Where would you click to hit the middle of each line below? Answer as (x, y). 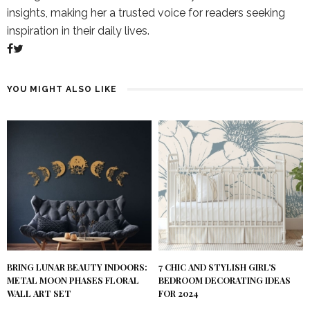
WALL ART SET (39, 294)
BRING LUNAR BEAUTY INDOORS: (77, 267)
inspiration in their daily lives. (78, 31)
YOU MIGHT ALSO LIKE (62, 90)
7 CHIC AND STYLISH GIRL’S (217, 267)
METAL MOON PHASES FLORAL (73, 281)
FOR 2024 (179, 294)
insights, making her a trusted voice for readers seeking (146, 13)
